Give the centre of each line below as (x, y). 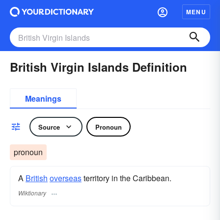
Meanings (43, 98)
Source (49, 127)
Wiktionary (32, 193)
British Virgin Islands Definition (98, 67)
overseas (66, 178)
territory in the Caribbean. (126, 178)
